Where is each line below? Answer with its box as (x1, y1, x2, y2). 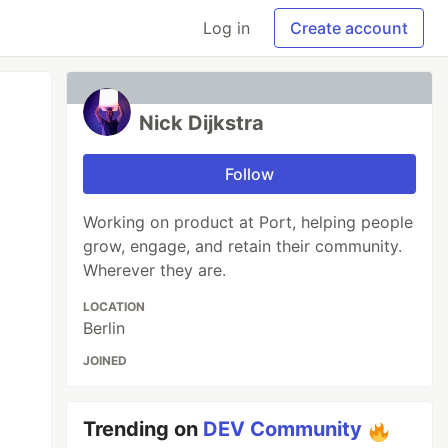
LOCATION (83, 299, 146, 314)
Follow (225, 164, 275, 184)
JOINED (83, 353, 128, 368)
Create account (290, 18, 408, 38)
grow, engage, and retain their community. (83, 236, 403, 256)
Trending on (83, 417, 204, 441)
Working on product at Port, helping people (83, 212, 414, 232)
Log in (203, 18, 250, 38)
